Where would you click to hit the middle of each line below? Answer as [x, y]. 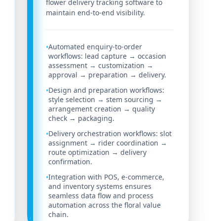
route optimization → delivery [97, 152]
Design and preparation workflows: [106, 90]
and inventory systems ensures [100, 186]
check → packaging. [81, 118]
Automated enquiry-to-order [95, 47]
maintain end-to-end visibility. [95, 13]
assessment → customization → [101, 66]
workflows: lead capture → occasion [107, 56]
